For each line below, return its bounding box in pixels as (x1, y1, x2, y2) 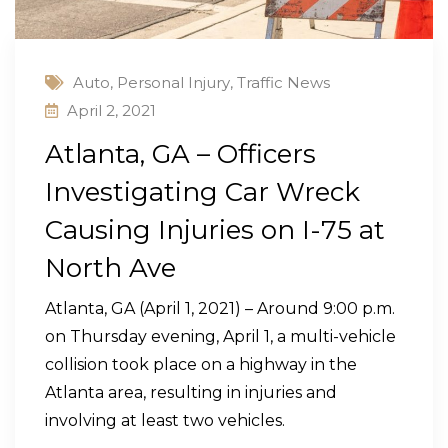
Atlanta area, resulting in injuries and (45, 382, 337, 402)
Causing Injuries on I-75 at (45, 213, 385, 246)
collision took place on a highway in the (45, 354, 357, 374)
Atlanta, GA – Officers (45, 137, 316, 170)
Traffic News (237, 72, 330, 92)
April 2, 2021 (67, 100, 156, 120)
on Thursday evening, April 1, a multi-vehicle (45, 326, 396, 346)
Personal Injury (117, 72, 230, 92)
